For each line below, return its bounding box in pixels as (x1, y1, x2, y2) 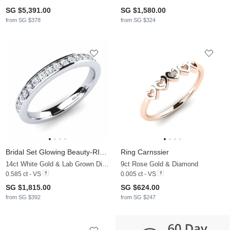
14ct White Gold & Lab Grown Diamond (102, 160, 109, 168)
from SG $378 (6, 16, 41, 23)
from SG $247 (121, 194, 156, 200)
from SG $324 (121, 16, 156, 23)
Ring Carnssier (121, 147, 169, 156)
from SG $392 (6, 194, 41, 200)
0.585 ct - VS (6, 170, 41, 178)
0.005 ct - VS (121, 170, 156, 178)
